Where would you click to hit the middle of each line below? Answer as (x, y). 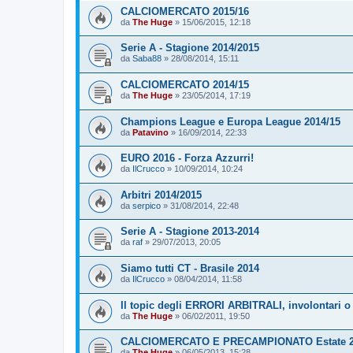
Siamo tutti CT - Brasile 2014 (190, 269)
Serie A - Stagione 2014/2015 (190, 48)
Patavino (150, 132)
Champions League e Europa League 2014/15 (230, 121)
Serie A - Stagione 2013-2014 (190, 232)
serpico (147, 205)
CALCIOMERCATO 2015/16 (185, 11)
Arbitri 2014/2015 (161, 195)
